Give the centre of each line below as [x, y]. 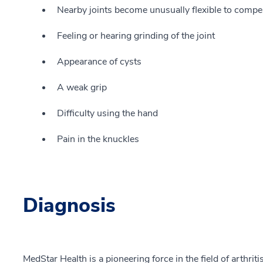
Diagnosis [69, 205]
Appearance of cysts [100, 62]
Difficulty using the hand [107, 113]
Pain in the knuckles [98, 139]
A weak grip [82, 87]
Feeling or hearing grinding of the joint [136, 36]
